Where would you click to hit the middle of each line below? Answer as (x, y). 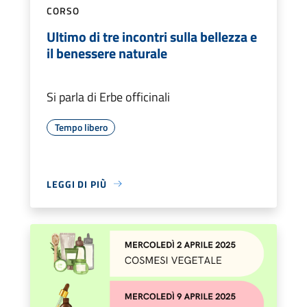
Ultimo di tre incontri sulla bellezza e (152, 36)
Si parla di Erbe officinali (108, 97)
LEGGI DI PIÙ (77, 184)
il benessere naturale (107, 53)
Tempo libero (81, 127)
